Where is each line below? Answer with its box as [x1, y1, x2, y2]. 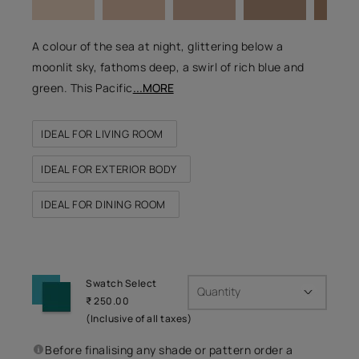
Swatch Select [86, 276, 157, 290]
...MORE [132, 79, 174, 95]
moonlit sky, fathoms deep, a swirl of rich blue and [32, 58, 305, 75]
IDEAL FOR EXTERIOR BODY [41, 161, 177, 176]
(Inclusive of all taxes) [86, 311, 192, 325]
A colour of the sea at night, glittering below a [32, 38, 284, 54]
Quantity [197, 283, 241, 299]
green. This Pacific [32, 79, 133, 95]
